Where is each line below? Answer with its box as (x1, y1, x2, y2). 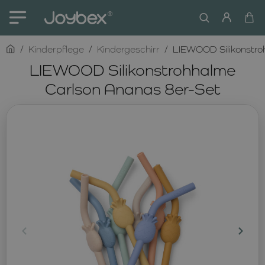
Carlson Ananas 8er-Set (44, 79, 221, 98)
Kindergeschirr (97, 44, 160, 55)
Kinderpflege (28, 44, 84, 55)
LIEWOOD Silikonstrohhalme (30, 60, 235, 79)
